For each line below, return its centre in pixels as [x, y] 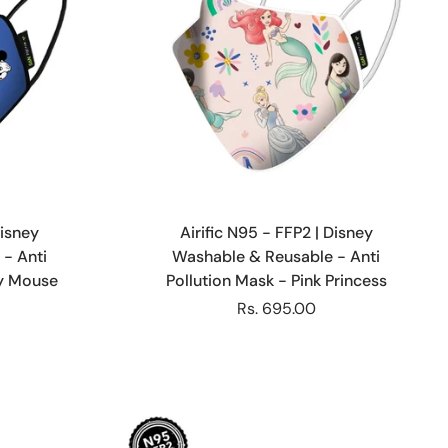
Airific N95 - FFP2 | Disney [276, 232]
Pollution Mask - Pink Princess [276, 280]
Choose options [276, 204]
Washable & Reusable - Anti [276, 256]
